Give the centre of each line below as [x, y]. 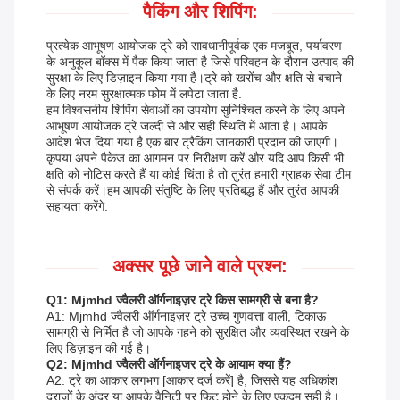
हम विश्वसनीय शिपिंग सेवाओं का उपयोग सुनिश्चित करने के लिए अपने [196, 110]
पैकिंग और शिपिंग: [200, 12]
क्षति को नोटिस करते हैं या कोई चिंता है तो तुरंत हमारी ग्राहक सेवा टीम [199, 175]
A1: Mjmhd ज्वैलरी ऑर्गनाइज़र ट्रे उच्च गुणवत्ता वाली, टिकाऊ [186, 317]
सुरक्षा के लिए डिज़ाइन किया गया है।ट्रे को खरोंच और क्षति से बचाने [194, 78]
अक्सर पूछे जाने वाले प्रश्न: [200, 267]
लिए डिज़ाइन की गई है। [99, 349]
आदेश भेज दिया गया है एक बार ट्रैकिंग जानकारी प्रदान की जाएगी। [192, 142]
